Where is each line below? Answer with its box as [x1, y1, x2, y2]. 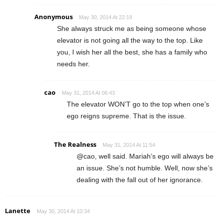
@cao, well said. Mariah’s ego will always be [77, 152, 214, 160]
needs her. [57, 59, 90, 68]
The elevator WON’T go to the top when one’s [67, 100, 209, 108]
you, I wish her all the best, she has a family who [57, 48, 207, 56]
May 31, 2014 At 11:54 [103, 141, 155, 148]
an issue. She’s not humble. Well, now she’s [77, 164, 213, 172]
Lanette [5, 206, 30, 215]
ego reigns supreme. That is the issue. [67, 111, 186, 120]
